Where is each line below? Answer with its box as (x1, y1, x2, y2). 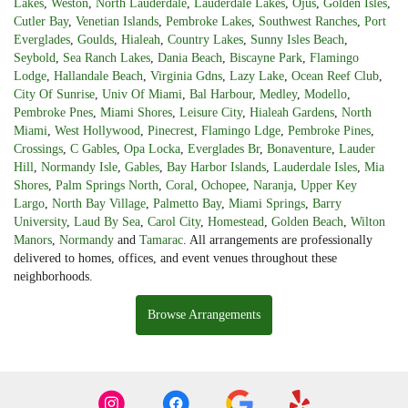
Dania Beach (158, 50, 222, 65)
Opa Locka (124, 141, 180, 156)
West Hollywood (55, 123, 140, 138)
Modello (304, 87, 347, 101)
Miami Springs (229, 196, 305, 210)
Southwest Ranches (259, 14, 357, 28)
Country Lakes (168, 32, 243, 46)
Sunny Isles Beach (250, 32, 344, 46)
